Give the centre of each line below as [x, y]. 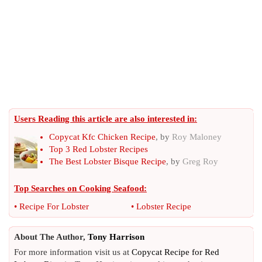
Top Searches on [46, 188]
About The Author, [51, 237]
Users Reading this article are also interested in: [106, 119]
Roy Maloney [197, 137]
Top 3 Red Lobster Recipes [99, 149]
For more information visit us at [73, 252]
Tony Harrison [116, 237]
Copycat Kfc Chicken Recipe [102, 137]
